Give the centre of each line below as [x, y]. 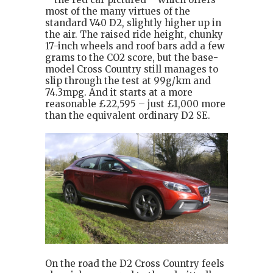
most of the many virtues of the [118, 12]
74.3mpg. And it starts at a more [119, 93]
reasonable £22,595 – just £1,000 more [135, 104]
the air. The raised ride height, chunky [134, 35]
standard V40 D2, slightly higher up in [133, 23]
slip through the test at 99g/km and [128, 81]
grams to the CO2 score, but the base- [132, 58]
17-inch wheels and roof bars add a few [135, 46]
